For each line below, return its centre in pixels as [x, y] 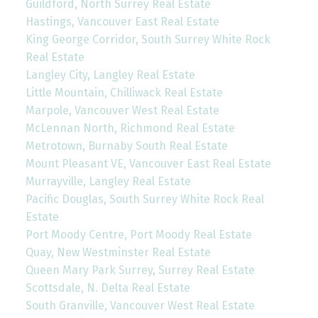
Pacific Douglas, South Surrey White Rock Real [144, 199]
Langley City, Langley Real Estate [110, 75]
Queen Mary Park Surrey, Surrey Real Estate [140, 270]
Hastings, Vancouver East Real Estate [122, 22]
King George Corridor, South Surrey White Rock [148, 40]
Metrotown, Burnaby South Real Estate [126, 146]
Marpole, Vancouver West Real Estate [122, 111]
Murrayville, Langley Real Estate [108, 182]
